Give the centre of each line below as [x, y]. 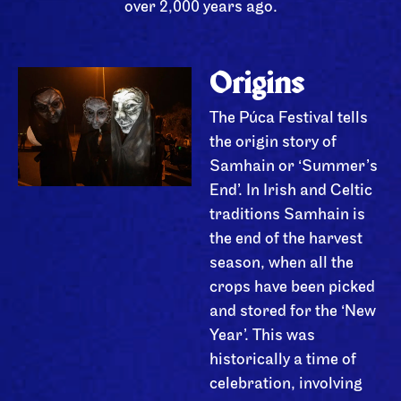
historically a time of [283, 360]
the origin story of [273, 142]
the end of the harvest [286, 239]
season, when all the [282, 263]
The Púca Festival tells [289, 118]
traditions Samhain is [287, 215]
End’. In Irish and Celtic [291, 191]
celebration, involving [286, 384]
